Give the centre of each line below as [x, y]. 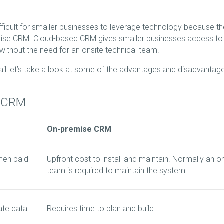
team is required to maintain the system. [117, 171]
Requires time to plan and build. [101, 209]
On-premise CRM [79, 129]
